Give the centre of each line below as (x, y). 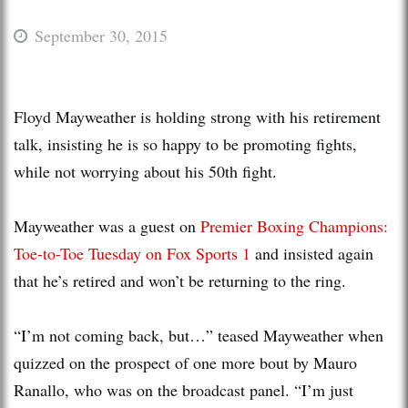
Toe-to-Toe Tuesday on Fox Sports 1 (132, 253)
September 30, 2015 (101, 35)
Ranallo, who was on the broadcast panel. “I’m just (184, 389)
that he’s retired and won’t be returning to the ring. (180, 280)
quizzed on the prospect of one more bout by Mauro (185, 362)
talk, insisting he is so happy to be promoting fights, (185, 143)
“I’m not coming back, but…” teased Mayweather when (199, 335)
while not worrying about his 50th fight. (145, 171)
